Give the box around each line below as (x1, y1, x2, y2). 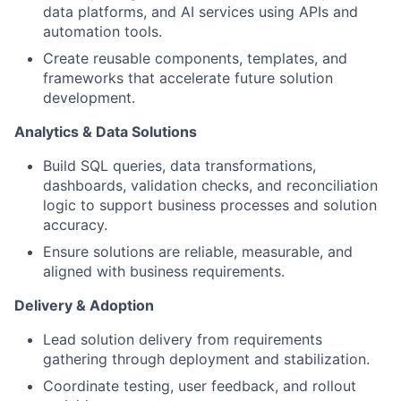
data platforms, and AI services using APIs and (43, 3, 358, 21)
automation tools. (43, 22, 162, 40)
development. (43, 89, 135, 107)
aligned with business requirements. (43, 262, 285, 280)
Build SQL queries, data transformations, (43, 157, 316, 175)
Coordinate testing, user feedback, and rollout (43, 377, 356, 395)
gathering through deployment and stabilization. (43, 350, 370, 368)
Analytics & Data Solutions (14, 123, 197, 141)
